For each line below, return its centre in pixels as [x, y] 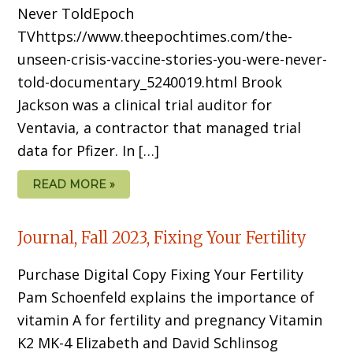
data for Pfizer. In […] [89, 150]
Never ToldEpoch [76, 13]
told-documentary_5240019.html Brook [150, 82]
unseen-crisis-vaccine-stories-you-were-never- [173, 59]
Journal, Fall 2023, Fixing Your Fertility [162, 237]
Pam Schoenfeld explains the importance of [166, 297]
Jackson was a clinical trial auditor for [145, 104]
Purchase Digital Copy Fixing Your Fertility [161, 274]
